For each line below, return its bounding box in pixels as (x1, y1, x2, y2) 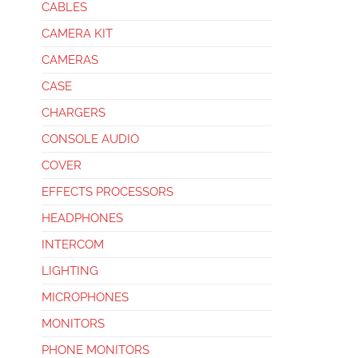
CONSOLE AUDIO (42, 132, 139, 146)
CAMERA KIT (42, 26, 113, 41)
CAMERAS (42, 53, 98, 67)
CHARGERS (42, 105, 105, 120)
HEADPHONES (42, 211, 123, 225)
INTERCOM (42, 237, 104, 252)
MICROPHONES (42, 290, 129, 304)
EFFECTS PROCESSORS (42, 185, 173, 199)
